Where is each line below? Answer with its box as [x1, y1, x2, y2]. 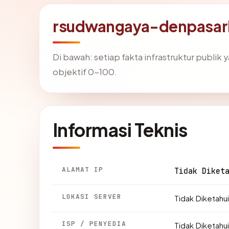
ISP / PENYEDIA [62, 219, 127, 228]
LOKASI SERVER [62, 192, 122, 201]
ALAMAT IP [62, 165, 104, 174]
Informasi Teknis [53, 118, 188, 141]
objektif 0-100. [53, 66, 117, 77]
